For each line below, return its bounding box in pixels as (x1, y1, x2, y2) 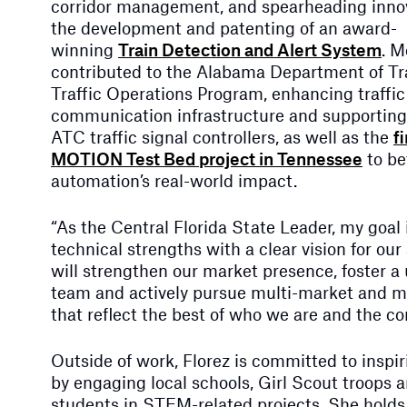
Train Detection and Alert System (118, 38, 382, 60)
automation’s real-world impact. (51, 169, 297, 191)
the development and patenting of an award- (51, 16, 397, 38)
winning (51, 38, 118, 60)
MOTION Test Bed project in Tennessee (51, 147, 362, 169)
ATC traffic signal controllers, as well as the (51, 125, 393, 147)
